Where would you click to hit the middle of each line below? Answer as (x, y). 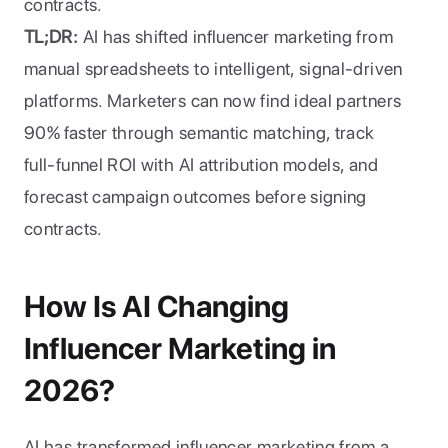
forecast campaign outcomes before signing (195, 196)
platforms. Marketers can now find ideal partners (213, 100)
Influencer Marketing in (180, 348)
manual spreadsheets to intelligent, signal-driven (213, 68)
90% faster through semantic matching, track (199, 132)
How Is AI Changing (156, 306)
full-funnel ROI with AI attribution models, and (201, 164)
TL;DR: (51, 36)
